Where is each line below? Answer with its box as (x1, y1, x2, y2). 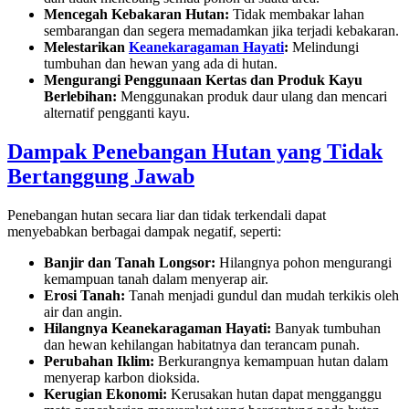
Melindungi (288, 39, 359, 56)
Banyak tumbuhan (271, 320, 381, 336)
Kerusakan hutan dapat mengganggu (167, 385, 382, 402)
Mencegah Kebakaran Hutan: (44, 6, 229, 23)
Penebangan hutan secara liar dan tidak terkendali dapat (7, 206, 326, 223)
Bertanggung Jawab (7, 164, 194, 189)
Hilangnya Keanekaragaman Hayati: (44, 320, 271, 336)
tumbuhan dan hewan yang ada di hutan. (44, 56, 278, 72)
